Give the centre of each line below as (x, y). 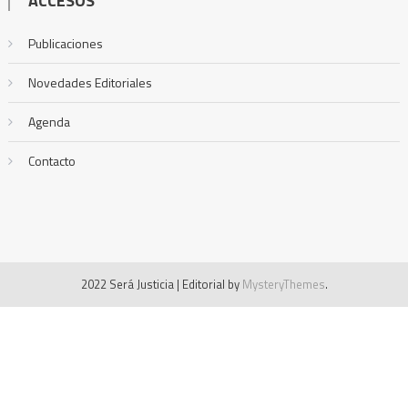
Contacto (51, 161)
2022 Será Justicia (127, 285)
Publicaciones (65, 44)
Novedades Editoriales (90, 83)
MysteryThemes (283, 285)
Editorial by (212, 285)
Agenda (49, 122)
